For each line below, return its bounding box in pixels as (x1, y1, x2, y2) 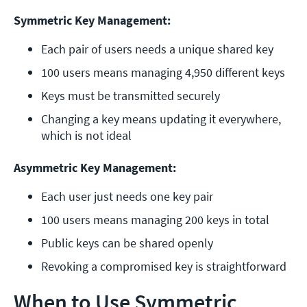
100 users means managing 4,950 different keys (41, 64, 285, 81)
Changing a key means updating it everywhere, (41, 111, 281, 127)
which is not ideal (41, 127, 132, 144)
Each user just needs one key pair (41, 188, 213, 205)
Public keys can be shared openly (41, 235, 213, 251)
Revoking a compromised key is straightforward (41, 258, 286, 275)
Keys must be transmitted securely (41, 88, 220, 104)
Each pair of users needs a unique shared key (41, 41, 273, 58)
